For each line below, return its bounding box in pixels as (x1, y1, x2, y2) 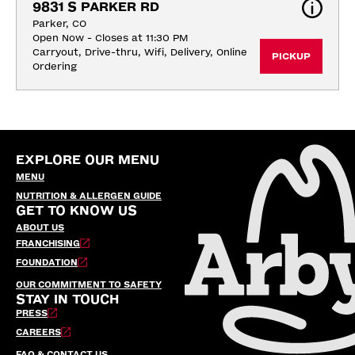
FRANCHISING (16, 239, 80, 249)
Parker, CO (32, 18, 86, 29)
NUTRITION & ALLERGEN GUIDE (16, 191, 162, 201)
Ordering (32, 61, 77, 72)
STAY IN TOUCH (16, 292, 119, 307)
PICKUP (272, 51, 311, 62)
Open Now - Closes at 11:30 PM (32, 32, 188, 44)
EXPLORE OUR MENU (16, 152, 159, 167)
